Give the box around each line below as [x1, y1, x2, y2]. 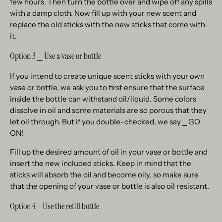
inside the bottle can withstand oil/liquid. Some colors [10, 94, 196, 104]
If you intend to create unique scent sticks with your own [10, 71, 205, 81]
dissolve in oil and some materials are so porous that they [10, 105, 207, 115]
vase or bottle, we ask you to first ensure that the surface [10, 82, 205, 92]
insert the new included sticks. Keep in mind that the [10, 159, 191, 168]
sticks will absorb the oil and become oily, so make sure [10, 170, 199, 180]
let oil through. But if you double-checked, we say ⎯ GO [10, 116, 200, 126]
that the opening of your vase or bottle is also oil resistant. [10, 181, 209, 191]
